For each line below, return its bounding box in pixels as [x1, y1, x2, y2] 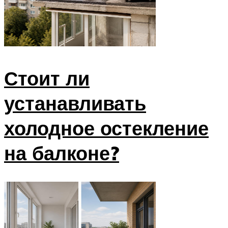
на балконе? [4, 140, 119, 165]
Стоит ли [4, 65, 90, 91]
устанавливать [4, 90, 146, 116]
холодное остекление [4, 115, 209, 140]
